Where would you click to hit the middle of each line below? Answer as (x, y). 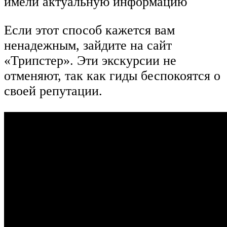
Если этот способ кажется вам (89, 30)
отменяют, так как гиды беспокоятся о (112, 75)
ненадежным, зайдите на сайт (88, 45)
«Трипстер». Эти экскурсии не (90, 60)
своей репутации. (53, 91)
